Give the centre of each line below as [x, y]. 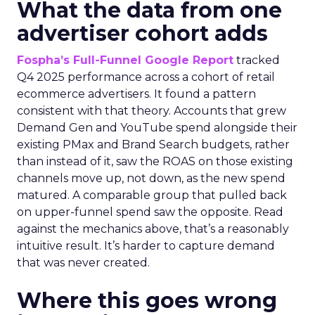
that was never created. [83, 263]
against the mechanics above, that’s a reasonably [153, 229]
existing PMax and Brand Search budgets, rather [153, 144]
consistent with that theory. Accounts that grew [152, 111]
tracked [257, 60]
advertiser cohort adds [142, 33]
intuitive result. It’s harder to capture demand [146, 246]
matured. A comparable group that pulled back [152, 195]
